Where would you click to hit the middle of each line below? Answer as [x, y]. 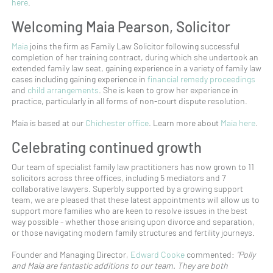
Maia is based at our [48, 122]
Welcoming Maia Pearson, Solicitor [121, 26]
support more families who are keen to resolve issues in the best [129, 210]
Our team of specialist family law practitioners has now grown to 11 [133, 166]
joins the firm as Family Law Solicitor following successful [134, 46]
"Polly [245, 254]
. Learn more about [185, 122]
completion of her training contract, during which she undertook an [135, 57]
